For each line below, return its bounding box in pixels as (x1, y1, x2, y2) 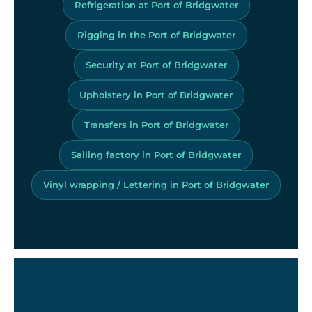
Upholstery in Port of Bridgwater (79, 88, 233, 100)
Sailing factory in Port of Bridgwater (71, 148, 241, 160)
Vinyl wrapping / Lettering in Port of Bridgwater (43, 178, 269, 190)
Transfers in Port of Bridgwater (84, 118, 228, 130)
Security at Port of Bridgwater (85, 58, 227, 70)
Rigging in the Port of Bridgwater (77, 29, 235, 40)
